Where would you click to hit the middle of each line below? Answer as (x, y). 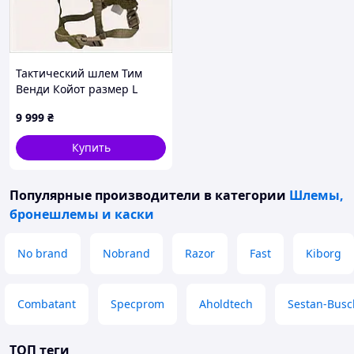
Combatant (47, 304)
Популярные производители (105, 195)
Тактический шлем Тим (79, 73)
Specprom (137, 304)
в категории (245, 195)
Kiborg (324, 253)
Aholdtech (226, 304)
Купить (91, 147)
